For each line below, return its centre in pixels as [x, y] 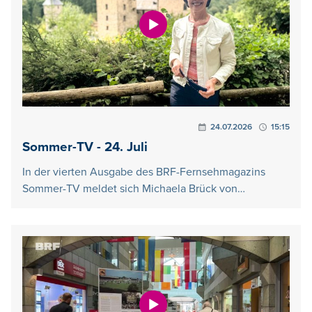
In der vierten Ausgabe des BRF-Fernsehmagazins [144, 172]
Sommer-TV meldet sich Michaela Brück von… [134, 188]
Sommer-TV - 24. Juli [85, 147]
